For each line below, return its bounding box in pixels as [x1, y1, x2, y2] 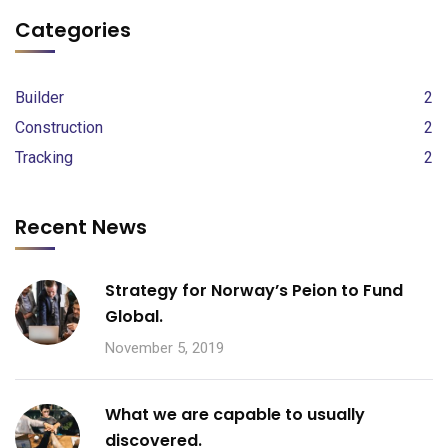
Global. [105, 305, 163, 329]
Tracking [15, 148, 73, 168]
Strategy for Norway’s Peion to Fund [105, 279, 403, 303]
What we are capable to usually [105, 403, 365, 427]
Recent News [15, 213, 147, 242]
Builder [15, 88, 64, 108]
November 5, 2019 [105, 339, 224, 358]
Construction [15, 118, 103, 138]
